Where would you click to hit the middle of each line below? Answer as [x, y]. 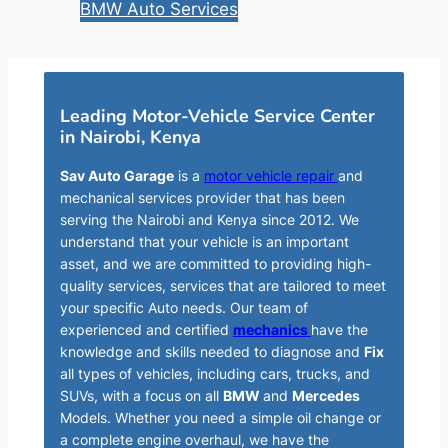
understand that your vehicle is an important [204, 242]
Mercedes [325, 396]
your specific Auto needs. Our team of [183, 308]
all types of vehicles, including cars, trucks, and [214, 374]
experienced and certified [146, 330]
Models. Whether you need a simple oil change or [220, 418]
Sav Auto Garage [116, 176]
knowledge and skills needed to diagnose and [211, 352]
